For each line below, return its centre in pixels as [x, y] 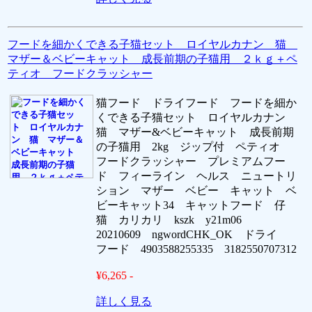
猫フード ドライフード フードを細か [196, 102]
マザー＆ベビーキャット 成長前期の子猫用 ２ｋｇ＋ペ [153, 58]
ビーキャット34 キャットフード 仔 [191, 205]
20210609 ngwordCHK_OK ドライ [192, 234]
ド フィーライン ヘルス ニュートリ [196, 175]
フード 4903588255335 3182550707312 [196, 249]
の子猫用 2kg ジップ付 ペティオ [194, 146]
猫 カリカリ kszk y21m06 [174, 219]
